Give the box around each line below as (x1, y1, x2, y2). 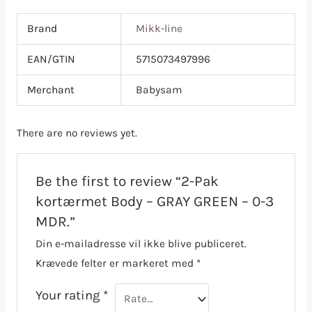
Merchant (26, 83, 75, 96)
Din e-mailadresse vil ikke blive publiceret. (35, 237, 247, 251)
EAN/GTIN (26, 52, 75, 65)
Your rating (35, 288, 103, 304)
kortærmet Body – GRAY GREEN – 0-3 (35, 193, 274, 210)
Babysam (135, 83, 182, 96)
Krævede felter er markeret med (35, 257, 196, 270)
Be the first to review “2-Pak (35, 173, 219, 190)
